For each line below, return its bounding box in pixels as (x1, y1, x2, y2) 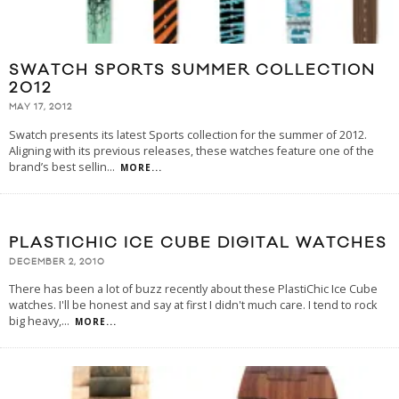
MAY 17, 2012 (9, 102, 72, 113)
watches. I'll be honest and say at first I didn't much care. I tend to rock (9, 297, 377, 313)
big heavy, (9, 313, 61, 329)
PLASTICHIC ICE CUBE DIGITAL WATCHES (9, 232, 387, 253)
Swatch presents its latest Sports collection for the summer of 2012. (9, 126, 367, 142)
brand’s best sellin (9, 159, 107, 175)
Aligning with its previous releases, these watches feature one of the (9, 142, 374, 159)
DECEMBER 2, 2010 (9, 256, 105, 267)
